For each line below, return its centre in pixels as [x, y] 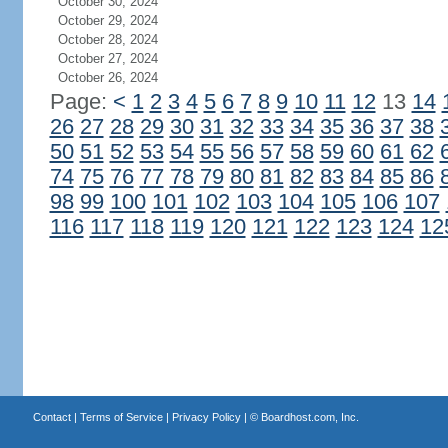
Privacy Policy [206, 417]
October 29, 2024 [107, 20]
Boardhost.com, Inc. [309, 417]
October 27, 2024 [107, 58]
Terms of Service [121, 417]
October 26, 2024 [107, 77]
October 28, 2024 [107, 39]
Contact [51, 417]
